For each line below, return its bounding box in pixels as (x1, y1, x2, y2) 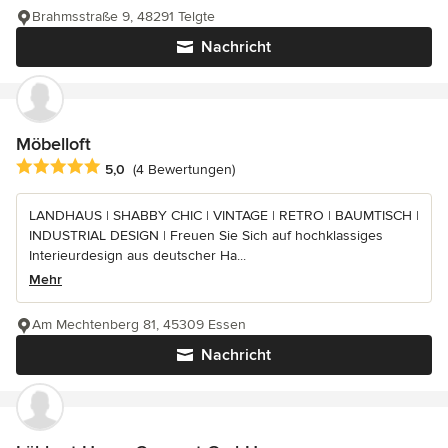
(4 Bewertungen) (133, 160, 235, 178)
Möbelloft (16, 133, 91, 156)
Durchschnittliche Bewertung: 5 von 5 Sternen (15, 157, 338, 178)
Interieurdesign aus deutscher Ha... (29, 247, 246, 265)
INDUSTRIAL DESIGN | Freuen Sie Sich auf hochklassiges (29, 227, 383, 245)
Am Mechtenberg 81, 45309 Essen (32, 316, 246, 334)
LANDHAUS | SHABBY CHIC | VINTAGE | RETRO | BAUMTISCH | (29, 207, 419, 225)
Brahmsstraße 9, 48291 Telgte (32, 8, 215, 26)
